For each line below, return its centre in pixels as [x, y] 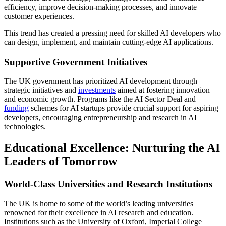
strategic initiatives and [41, 90]
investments [97, 90]
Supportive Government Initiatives [76, 62]
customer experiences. [39, 16]
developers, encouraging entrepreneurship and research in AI [100, 118]
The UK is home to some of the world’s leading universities [99, 203]
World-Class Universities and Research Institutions [108, 184]
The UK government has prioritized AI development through [101, 81]
